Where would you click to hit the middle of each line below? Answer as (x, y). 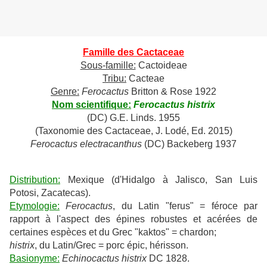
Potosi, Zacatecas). (50, 193)
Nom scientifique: (91, 105)
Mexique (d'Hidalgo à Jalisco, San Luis (159, 180)
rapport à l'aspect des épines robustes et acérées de (133, 219)
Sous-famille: (108, 66)
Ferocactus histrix (174, 105)
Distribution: (35, 180)
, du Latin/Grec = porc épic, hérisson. (111, 246)
